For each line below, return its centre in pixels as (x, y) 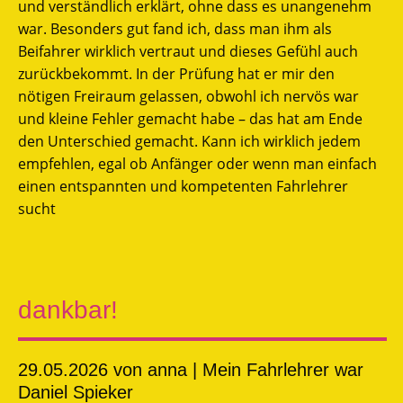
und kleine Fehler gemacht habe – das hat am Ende (190, 118)
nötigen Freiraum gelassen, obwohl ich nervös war (188, 96)
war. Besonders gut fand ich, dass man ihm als (175, 28)
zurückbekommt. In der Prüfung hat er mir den (176, 73)
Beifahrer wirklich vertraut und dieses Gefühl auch (188, 51)
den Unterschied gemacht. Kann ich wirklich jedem (189, 141)
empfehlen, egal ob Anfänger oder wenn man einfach (197, 163)
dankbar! (68, 309)
